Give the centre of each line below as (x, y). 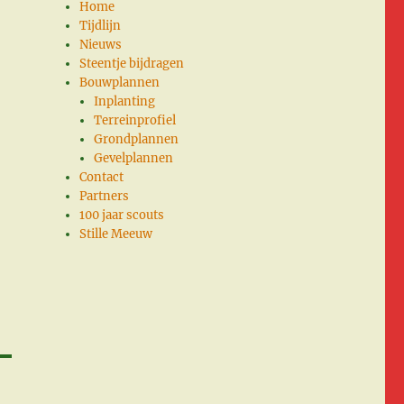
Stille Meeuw (116, 234)
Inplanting (125, 101)
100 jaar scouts (122, 215)
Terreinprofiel (135, 120)
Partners (105, 196)
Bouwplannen (120, 83)
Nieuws (101, 45)
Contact (102, 177)
